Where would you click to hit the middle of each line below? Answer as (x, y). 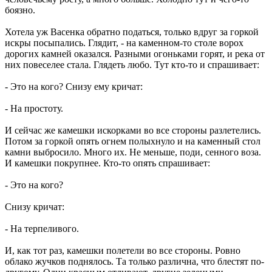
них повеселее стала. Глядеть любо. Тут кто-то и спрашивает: (132, 64)
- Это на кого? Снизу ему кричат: (74, 86)
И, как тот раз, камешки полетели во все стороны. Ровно (123, 250)
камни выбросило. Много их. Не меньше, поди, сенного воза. (133, 152)
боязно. (20, 10)
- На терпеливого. (42, 228)
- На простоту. (34, 108)
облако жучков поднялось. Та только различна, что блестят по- (134, 261)
